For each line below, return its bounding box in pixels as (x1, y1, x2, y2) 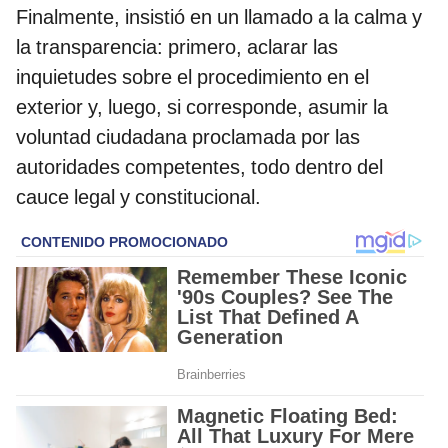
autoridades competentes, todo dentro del (16, 154, 383, 179)
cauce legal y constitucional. (16, 184, 261, 209)
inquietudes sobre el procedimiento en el (16, 64, 369, 89)
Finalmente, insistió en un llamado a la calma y (16, 4, 422, 29)
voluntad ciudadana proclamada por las (16, 124, 360, 149)
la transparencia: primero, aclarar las (16, 34, 338, 59)
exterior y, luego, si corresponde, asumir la (16, 94, 388, 119)
